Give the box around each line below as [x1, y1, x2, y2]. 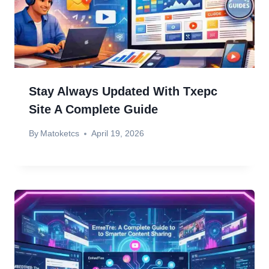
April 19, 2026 [91, 128, 145, 139]
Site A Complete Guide [29, 102, 158, 116]
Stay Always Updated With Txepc [29, 84, 217, 98]
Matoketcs [40, 128, 80, 139]
